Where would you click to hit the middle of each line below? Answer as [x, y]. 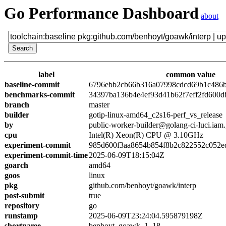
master [99, 105]
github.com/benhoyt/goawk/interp [143, 185]
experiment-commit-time [46, 155]
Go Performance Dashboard [101, 13]
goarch [16, 165]
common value [190, 74]
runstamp [21, 216]
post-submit [24, 195]
